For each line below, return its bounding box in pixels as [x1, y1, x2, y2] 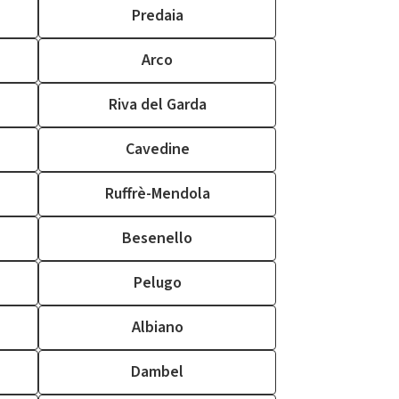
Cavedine [125, 138, 190, 160]
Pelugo [133, 272, 182, 294]
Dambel [131, 361, 183, 383]
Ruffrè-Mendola [104, 183, 210, 205]
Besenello [122, 227, 192, 249]
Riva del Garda [108, 94, 207, 116]
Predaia [131, 4, 183, 27]
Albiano [131, 316, 183, 338]
